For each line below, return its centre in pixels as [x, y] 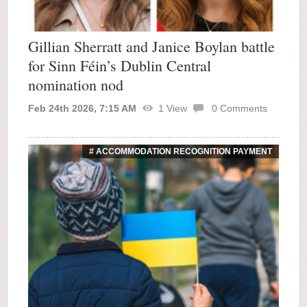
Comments [242, 108]
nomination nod [76, 84]
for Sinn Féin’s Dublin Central [120, 65]
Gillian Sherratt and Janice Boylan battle [151, 46]
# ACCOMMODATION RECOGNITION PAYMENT [181, 151]
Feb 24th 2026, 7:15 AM [82, 108]
